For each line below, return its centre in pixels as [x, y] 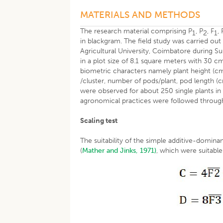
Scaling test [99, 121]
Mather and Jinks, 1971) [119, 151]
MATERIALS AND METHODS [140, 15]
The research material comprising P [136, 31]
